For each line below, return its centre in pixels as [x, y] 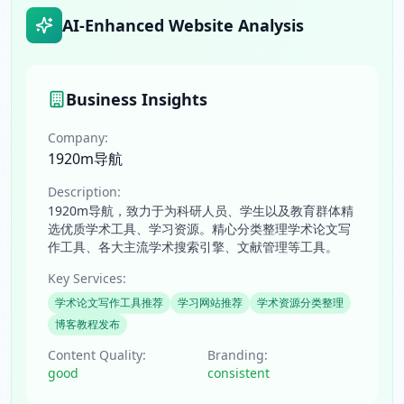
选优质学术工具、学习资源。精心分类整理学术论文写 [199, 229]
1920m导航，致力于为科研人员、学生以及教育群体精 [201, 211]
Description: [84, 192]
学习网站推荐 [210, 303]
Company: [78, 138]
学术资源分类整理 [300, 303]
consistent [239, 373]
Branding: [238, 355]
